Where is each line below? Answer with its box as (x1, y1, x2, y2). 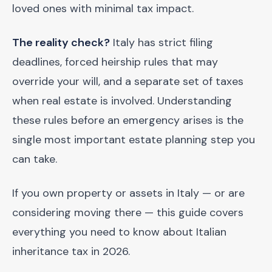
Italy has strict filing (110, 35, 213, 50)
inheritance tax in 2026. (12, 244, 130, 259)
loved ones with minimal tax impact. (12, 1, 194, 16)
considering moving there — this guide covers (12, 205, 243, 220)
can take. (12, 152, 57, 166)
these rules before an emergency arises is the (12, 113, 243, 127)
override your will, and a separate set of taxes (12, 74, 243, 89)
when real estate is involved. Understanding (12, 93, 232, 108)
